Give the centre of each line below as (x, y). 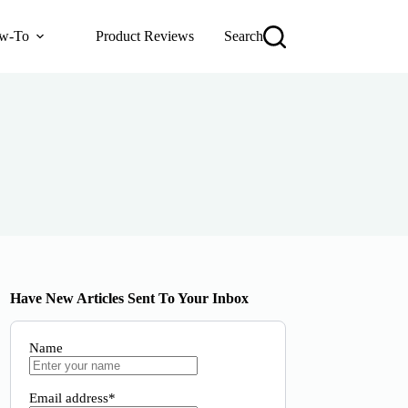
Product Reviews (145, 36)
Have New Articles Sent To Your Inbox (130, 298)
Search (243, 36)
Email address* (73, 398)
